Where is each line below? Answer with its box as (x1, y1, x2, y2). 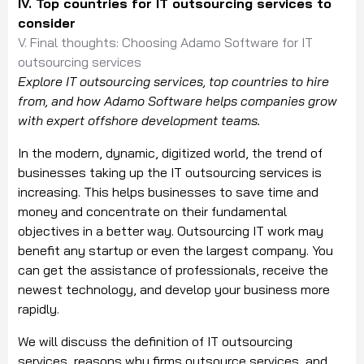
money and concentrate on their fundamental (18, 203, 287, 220)
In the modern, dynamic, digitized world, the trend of (18, 145, 323, 162)
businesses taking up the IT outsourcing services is (18, 164, 322, 181)
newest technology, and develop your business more (18, 281, 330, 298)
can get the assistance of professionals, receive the (18, 262, 328, 279)
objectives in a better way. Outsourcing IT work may (18, 223, 323, 240)
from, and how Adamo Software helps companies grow (18, 93, 337, 110)
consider (18, 15, 76, 32)
